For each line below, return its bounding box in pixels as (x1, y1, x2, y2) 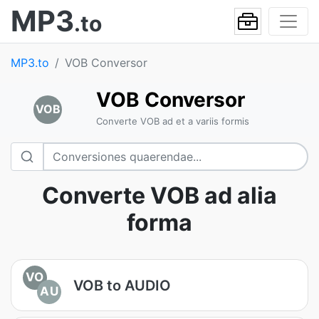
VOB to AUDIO (73, 276, 171, 294)
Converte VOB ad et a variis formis (95, 115, 249, 127)
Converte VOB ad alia (42, 182, 277, 209)
